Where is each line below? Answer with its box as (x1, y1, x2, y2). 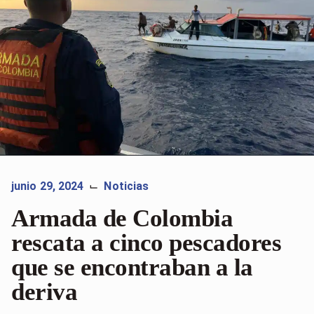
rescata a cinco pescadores (11, 228, 281, 257)
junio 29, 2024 (11, 179, 84, 193)
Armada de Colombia (11, 204, 233, 232)
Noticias (104, 179, 149, 193)
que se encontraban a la (11, 253, 253, 281)
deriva (11, 278, 77, 306)
